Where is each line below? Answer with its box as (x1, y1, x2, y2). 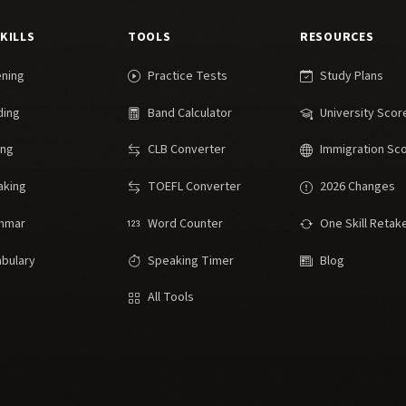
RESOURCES (300, 27, 374, 46)
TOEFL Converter (148, 178, 241, 196)
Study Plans (320, 66, 383, 85)
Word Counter (148, 214, 223, 233)
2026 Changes (320, 178, 395, 196)
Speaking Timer (148, 251, 234, 270)
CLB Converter (148, 140, 226, 159)
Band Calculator (148, 103, 232, 122)
